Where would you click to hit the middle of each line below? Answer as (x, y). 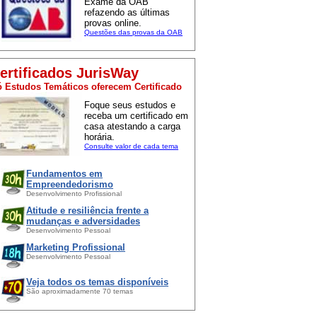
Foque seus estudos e (130, 105)
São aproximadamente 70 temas (80, 291)
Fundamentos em (64, 173)
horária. (99, 137)
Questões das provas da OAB (133, 32)
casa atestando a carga (132, 126)
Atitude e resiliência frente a (87, 210)
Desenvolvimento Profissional (74, 193)
